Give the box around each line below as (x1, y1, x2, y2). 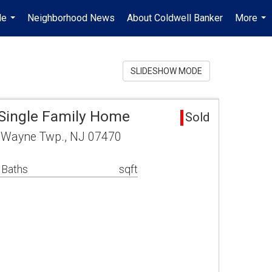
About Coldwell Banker (127, 12, 223, 24)
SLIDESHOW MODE (131, 66, 202, 76)
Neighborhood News (27, 12, 115, 24)
